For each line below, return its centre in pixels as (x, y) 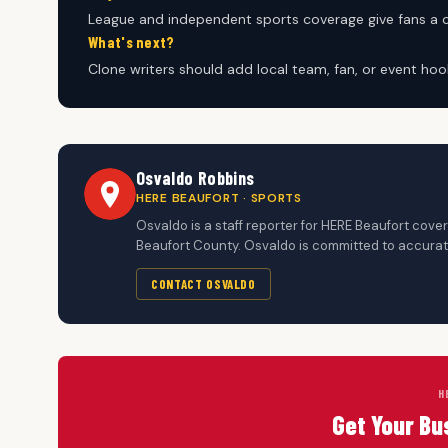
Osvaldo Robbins (195, 178)
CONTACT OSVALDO (203, 284)
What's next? (131, 42)
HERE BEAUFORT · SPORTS (219, 198)
